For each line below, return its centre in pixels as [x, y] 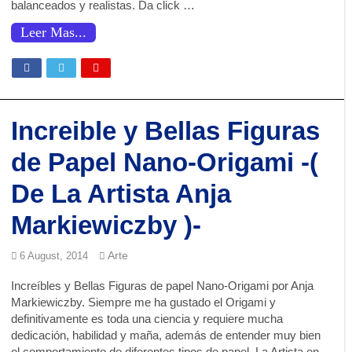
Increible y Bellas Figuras [166, 131]
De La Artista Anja [121, 194]
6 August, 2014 [54, 256]
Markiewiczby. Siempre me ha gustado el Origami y [144, 302]
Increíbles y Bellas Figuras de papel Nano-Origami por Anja [163, 286]
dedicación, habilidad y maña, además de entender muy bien [166, 335]
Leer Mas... [54, 32]
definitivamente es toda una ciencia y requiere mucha [147, 319]
